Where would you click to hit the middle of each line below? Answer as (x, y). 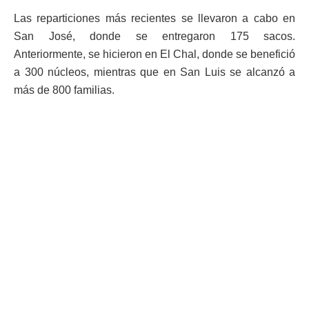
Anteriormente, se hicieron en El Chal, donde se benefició (154, 54)
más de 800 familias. (64, 90)
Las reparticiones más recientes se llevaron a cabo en (154, 18)
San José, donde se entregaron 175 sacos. (154, 36)
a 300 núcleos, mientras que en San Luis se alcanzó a (154, 72)
